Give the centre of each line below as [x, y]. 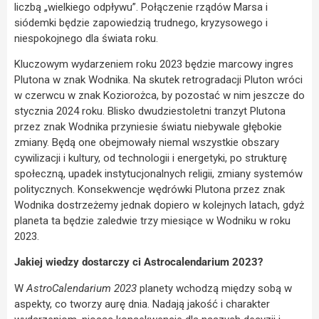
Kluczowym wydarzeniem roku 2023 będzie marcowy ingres [154, 64]
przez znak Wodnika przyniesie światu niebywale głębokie [148, 126]
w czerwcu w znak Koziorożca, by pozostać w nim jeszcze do [159, 95]
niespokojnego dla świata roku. [86, 38]
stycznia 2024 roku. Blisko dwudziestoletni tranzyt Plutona [150, 111]
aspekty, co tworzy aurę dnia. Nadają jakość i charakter [142, 304]
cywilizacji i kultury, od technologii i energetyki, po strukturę [151, 158]
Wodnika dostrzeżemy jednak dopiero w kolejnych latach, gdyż [159, 205]
